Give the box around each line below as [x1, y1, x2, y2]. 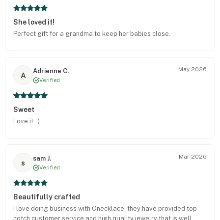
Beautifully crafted [13, 193, 80, 201]
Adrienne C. [33, 67, 69, 75]
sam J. [33, 154, 51, 162]
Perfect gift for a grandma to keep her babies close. [13, 30, 170, 37]
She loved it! [13, 18, 55, 26]
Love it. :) [13, 117, 40, 125]
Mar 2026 [179, 153, 207, 160]
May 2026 [178, 66, 207, 73]
